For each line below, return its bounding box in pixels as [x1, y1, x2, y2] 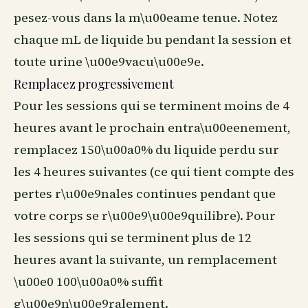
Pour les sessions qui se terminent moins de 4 [14, 97, 289, 114]
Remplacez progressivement [14, 76, 174, 92]
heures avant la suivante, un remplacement [14, 251, 277, 268]
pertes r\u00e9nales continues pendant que [14, 185, 276, 202]
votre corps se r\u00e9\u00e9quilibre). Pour [14, 207, 276, 224]
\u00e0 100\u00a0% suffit [14, 273, 163, 290]
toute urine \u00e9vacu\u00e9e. [14, 53, 204, 70]
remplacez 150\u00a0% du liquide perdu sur [14, 141, 279, 158]
